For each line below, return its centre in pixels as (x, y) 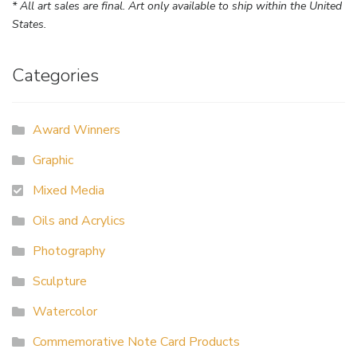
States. (29, 24)
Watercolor (65, 311)
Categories (55, 75)
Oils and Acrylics (78, 220)
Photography (69, 251)
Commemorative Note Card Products (136, 341)
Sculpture (59, 281)
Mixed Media (68, 190)
